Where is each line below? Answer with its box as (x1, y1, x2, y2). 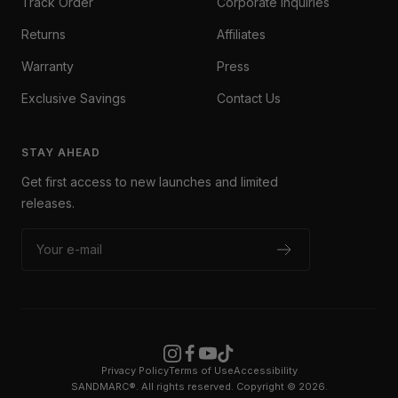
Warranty (21, 59, 74, 75)
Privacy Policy (100, 364, 169, 378)
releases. (21, 195, 75, 211)
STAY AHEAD (21, 146, 100, 160)
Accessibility (233, 364, 298, 378)
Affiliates (217, 27, 266, 43)
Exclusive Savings (21, 91, 126, 107)
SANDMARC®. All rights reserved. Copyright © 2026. (70, 380, 328, 394)
